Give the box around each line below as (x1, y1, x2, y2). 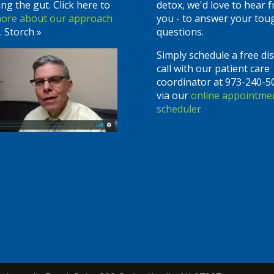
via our (157, 88, 191, 102)
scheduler (157, 102, 202, 116)
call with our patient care (157, 61, 270, 75)
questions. (157, 24, 204, 39)
